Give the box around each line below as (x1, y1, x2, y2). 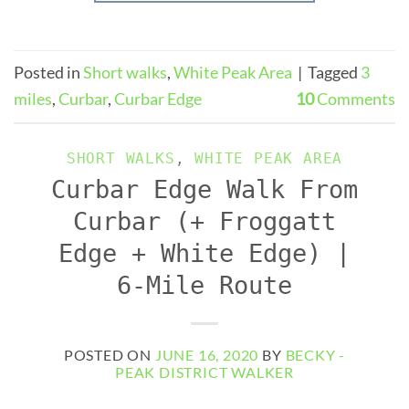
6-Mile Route (117, 271, 292, 300)
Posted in (14, 62, 83, 83)
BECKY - (285, 345, 346, 363)
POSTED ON (63, 345, 155, 363)
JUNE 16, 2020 (154, 345, 259, 363)
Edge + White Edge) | (58, 239, 351, 268)
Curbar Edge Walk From (51, 175, 358, 204)
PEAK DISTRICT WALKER (114, 362, 295, 381)
